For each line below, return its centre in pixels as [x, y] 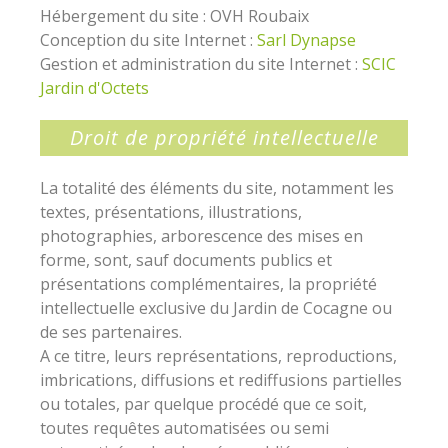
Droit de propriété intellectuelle [224, 137]
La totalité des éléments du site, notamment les [217, 188]
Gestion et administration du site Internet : [201, 64]
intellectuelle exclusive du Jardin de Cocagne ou [216, 308]
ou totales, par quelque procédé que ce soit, [203, 404]
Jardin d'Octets [94, 88]
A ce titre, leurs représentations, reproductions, [218, 356]
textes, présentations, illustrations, [171, 212]
